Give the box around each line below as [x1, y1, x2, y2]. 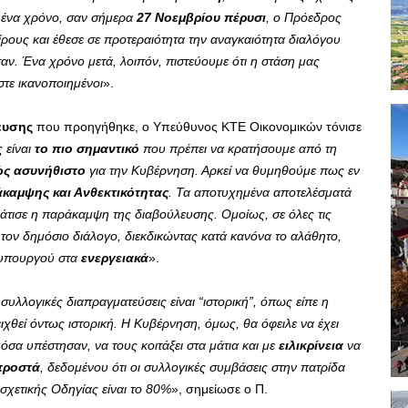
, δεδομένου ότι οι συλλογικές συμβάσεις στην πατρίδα [40, 360, 345, 375]
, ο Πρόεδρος [266, 10, 342, 25]
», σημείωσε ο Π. [171, 382, 268, 397]
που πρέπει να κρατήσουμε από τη [139, 141, 337, 157]
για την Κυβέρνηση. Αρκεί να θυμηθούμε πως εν [86, 163, 360, 178]
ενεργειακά [81, 250, 148, 266]
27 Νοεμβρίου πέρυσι [137, 10, 266, 25]
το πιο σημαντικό [35, 141, 139, 157]
